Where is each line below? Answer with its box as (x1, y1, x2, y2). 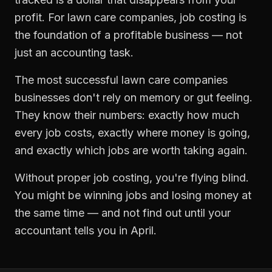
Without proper (15, 171, 93, 184)
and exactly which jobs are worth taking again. (15, 144, 248, 157)
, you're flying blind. (149, 171, 249, 184)
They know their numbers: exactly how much (15, 109, 239, 121)
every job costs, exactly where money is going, (15, 126, 250, 139)
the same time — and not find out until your (15, 206, 231, 219)
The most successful (15, 73, 121, 86)
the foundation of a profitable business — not (15, 29, 242, 41)
